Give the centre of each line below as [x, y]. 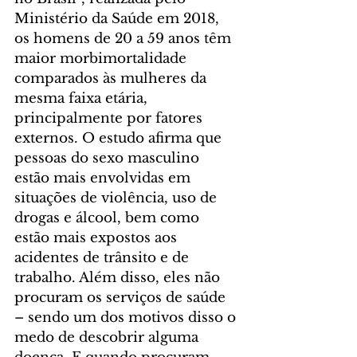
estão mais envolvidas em [104, 178]
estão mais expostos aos [98, 238]
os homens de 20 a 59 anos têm [125, 39]
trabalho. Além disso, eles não [119, 278]
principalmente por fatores [110, 119]
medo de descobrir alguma [108, 338]
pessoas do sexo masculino [109, 159]
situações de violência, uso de [118, 198]
